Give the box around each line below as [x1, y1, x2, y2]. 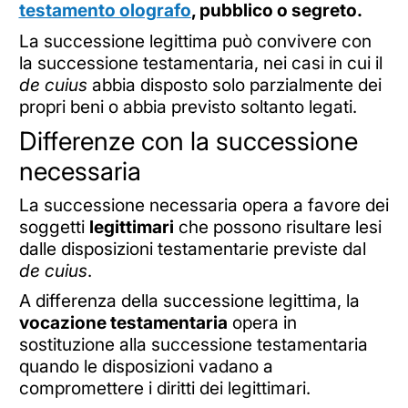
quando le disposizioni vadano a [18, 355, 273, 378]
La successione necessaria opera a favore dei [18, 193, 389, 216]
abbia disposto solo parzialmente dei [87, 73, 382, 96]
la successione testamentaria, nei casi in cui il [18, 51, 382, 74]
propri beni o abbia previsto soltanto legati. [18, 95, 357, 117]
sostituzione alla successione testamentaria [18, 333, 368, 356]
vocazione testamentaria [18, 311, 228, 334]
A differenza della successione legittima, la [18, 290, 360, 312]
